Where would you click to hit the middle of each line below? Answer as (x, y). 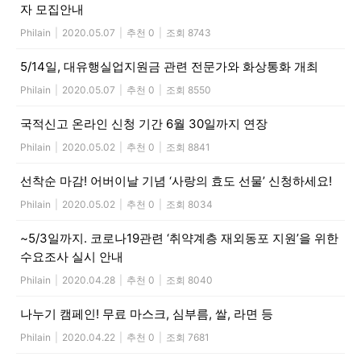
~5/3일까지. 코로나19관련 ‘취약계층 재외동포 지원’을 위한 (179, 238)
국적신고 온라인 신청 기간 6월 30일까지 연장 (144, 123)
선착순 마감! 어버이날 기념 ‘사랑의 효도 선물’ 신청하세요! (176, 180)
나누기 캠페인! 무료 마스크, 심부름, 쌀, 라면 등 (147, 313)
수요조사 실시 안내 (72, 256)
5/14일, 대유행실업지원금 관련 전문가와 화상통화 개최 (169, 66)
